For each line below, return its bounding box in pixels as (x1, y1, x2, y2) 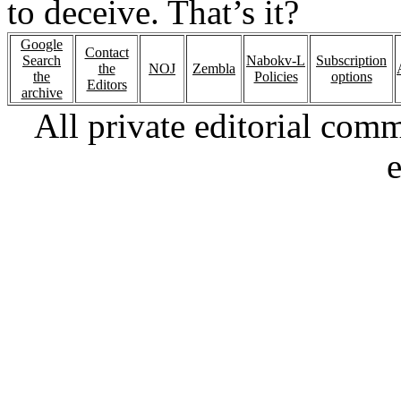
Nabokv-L (246, 53, 305, 68)
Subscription (316, 53, 387, 68)
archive (21, 85, 63, 100)
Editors (86, 77, 127, 92)
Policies (253, 69, 298, 84)
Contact (84, 45, 129, 60)
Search (22, 53, 61, 68)
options (330, 69, 372, 84)
